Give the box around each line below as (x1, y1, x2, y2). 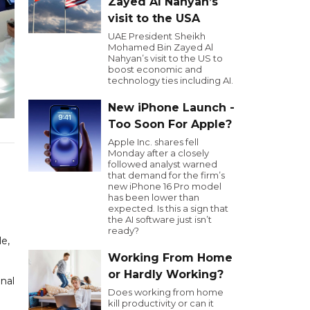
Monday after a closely (108, 147, 209, 158)
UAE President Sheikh (108, 30, 206, 42)
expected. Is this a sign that (108, 203, 228, 214)
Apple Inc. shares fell (108, 136, 199, 147)
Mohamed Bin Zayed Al (108, 42, 213, 53)
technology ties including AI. (108, 75, 233, 86)
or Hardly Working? (108, 268, 224, 281)
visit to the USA (108, 12, 200, 25)
